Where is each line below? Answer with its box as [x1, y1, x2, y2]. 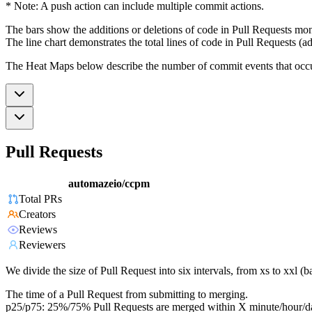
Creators [19, 208, 56, 221]
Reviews [19, 224, 57, 236]
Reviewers [19, 239, 65, 251]
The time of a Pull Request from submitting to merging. [6, 288, 248, 301]
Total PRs [19, 193, 62, 205]
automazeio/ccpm [68, 178, 150, 190]
